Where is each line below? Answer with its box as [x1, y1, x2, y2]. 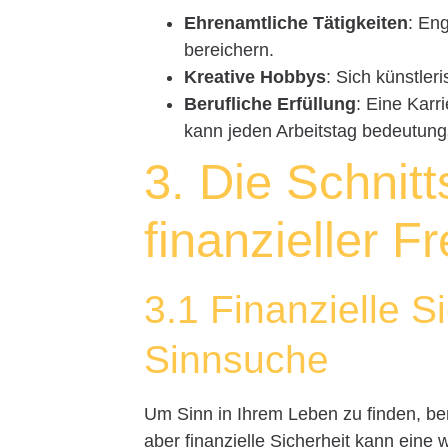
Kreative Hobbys [184, 66, 327, 87]
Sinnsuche [144, 337, 330, 381]
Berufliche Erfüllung [184, 93, 357, 114]
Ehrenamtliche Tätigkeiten [184, 12, 409, 33]
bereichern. [184, 39, 275, 60]
